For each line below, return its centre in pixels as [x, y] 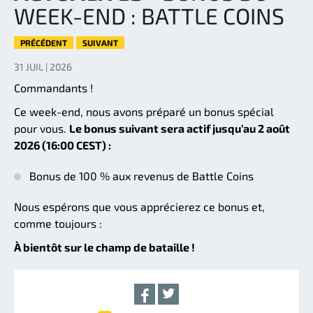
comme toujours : [58, 224]
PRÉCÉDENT [44, 43]
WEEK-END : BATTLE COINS [149, 16]
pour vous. [42, 129]
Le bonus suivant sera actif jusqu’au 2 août [180, 129]
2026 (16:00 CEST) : [63, 145]
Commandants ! [53, 88]
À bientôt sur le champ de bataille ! [104, 247]
